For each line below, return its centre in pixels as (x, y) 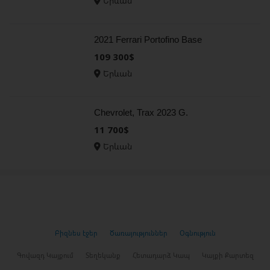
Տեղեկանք (103, 255)
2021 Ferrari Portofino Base (148, 39)
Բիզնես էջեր (76, 233)
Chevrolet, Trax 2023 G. (141, 112)
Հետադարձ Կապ (161, 255)
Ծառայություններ (138, 233)
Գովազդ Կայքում (45, 255)
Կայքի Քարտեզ (228, 255)
